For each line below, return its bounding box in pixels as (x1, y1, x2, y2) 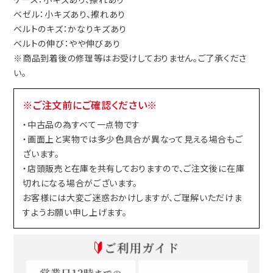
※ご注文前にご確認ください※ (23, 97, 158, 112)
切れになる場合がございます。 (23, 177, 138, 190)
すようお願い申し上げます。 (23, 206, 127, 219)
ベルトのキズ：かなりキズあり (13, 22, 127, 35)
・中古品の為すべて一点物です (23, 118, 141, 131)
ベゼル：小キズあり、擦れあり (13, 7, 126, 20)
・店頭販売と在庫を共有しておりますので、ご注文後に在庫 (23, 162, 245, 175)
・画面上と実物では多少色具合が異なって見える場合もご (23, 133, 243, 146)
